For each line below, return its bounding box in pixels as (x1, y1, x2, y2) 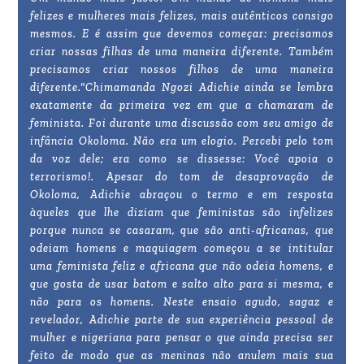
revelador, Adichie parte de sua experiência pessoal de (30, 313, 334, 327)
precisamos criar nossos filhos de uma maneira (30, 63, 334, 77)
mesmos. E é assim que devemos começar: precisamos (30, 27, 334, 41)
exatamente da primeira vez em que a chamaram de (30, 98, 334, 113)
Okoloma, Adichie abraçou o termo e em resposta (30, 188, 334, 202)
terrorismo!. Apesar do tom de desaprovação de (30, 170, 334, 184)
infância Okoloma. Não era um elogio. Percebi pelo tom (30, 134, 334, 149)
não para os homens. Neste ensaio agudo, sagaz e (30, 295, 334, 310)
